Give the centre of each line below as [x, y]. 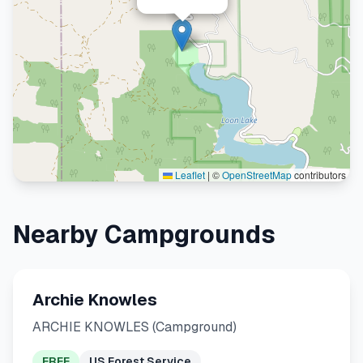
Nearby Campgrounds [144, 235]
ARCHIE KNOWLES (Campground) [135, 327]
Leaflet [189, 175]
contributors [319, 175]
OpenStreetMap [257, 175]
